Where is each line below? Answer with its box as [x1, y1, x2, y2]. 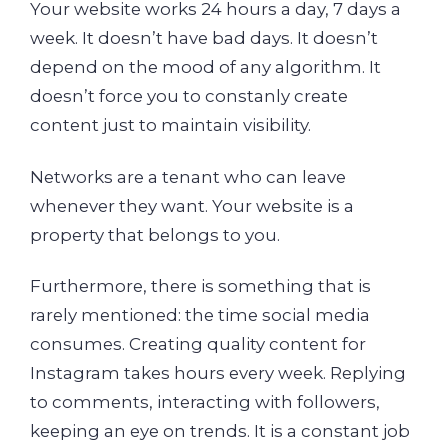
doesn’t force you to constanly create [30, 86, 348, 107]
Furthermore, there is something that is [30, 276, 371, 297]
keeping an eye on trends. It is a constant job [30, 421, 410, 442]
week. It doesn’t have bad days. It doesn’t [30, 28, 378, 49]
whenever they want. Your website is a [30, 195, 354, 216]
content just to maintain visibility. [30, 115, 311, 136]
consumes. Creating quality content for [30, 334, 366, 355]
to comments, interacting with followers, [30, 392, 380, 413]
